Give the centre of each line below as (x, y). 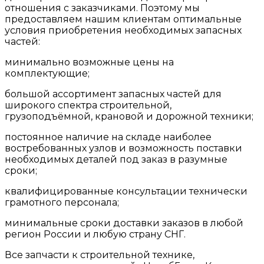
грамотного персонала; (62, 202)
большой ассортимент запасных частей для (113, 94)
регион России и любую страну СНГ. (95, 234)
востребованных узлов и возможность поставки (123, 148)
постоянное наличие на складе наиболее (108, 137)
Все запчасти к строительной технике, (100, 255)
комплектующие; (47, 73)
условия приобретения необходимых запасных (123, 30)
